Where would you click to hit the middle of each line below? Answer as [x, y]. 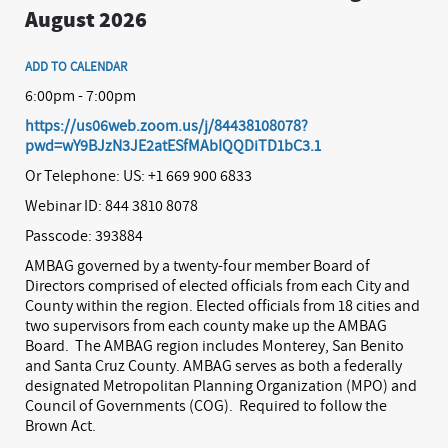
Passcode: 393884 [84, 235]
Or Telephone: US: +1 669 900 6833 [138, 175]
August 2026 [86, 19]
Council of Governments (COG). [129, 405]
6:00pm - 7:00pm [80, 95]
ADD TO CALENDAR [76, 67]
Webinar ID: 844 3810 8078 [111, 205]
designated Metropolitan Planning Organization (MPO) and [221, 385]
